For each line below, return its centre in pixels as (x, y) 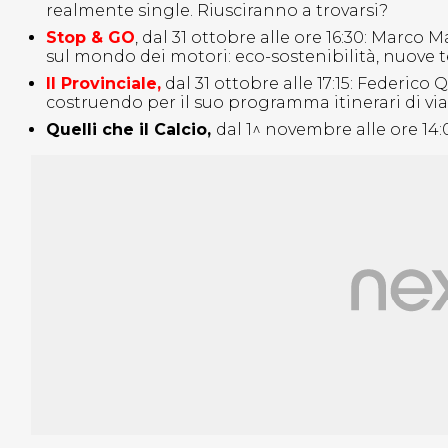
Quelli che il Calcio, (131, 130)
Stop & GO (90, 38)
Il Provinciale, (103, 84)
